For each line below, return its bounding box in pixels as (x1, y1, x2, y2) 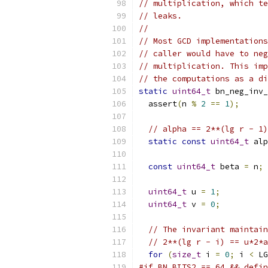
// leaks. (139, 11, 182, 21)
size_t (172, 249, 201, 260)
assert (139, 99, 177, 109)
